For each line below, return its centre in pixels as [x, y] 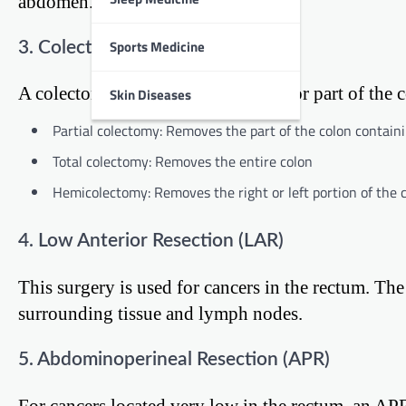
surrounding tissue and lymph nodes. [160, 313]
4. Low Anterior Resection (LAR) [151, 241]
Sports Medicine [157, 46]
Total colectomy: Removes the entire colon [183, 162]
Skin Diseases [150, 94]
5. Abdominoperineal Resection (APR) [174, 359]
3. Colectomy [73, 47]
